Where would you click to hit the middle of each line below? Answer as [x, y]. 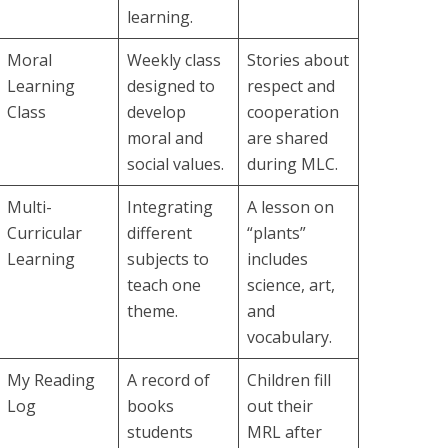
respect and [291, 86]
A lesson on [290, 207]
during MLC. [292, 164]
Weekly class [174, 60]
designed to [171, 86]
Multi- [29, 207]
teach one [164, 285]
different [159, 233]
